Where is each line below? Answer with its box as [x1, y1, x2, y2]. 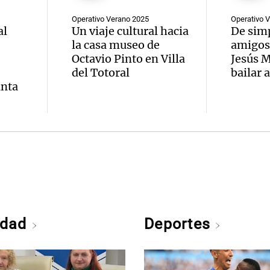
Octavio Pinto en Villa [72, 52, 185, 66]
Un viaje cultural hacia [72, 24, 189, 38]
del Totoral [72, 66, 130, 80]
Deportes [144, 215, 215, 233]
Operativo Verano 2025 [72, 14, 149, 24]
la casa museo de [72, 38, 160, 52]
